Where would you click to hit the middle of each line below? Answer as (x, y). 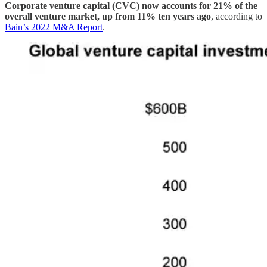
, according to (237, 16)
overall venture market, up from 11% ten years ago (108, 16)
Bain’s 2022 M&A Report (54, 27)
